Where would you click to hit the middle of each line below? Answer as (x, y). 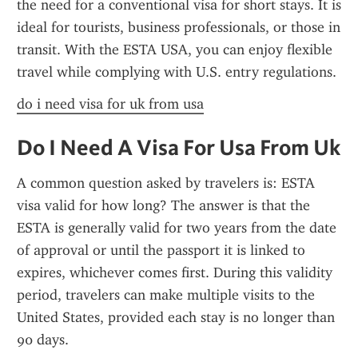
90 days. (43, 340)
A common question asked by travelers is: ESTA (166, 183)
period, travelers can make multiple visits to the (166, 295)
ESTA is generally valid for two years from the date (177, 228)
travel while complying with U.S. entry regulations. (177, 72)
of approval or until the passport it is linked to (161, 250)
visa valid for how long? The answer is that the (163, 205)
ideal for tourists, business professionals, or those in (179, 27)
